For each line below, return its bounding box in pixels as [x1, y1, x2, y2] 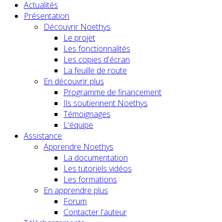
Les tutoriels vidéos [63, 163, 132, 174]
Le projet [63, 32, 95, 44]
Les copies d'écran [63, 54, 130, 65]
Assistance [24, 130, 62, 142]
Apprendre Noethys [44, 141, 113, 153]
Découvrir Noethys [44, 21, 111, 33]
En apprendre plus [44, 185, 108, 196]
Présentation [24, 10, 69, 22]
